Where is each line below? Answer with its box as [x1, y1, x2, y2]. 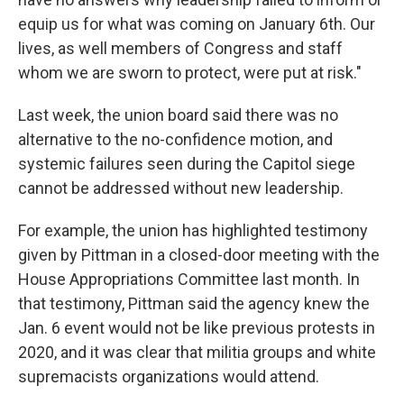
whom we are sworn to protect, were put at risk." [18, 63, 362, 82]
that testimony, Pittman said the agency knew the [18, 294, 370, 313]
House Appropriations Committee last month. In [18, 270, 360, 289]
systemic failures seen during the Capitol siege [18, 154, 355, 173]
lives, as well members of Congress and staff [18, 39, 343, 58]
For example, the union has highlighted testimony [18, 221, 368, 240]
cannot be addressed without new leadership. [18, 179, 344, 197]
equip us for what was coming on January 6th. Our [18, 14, 375, 33]
